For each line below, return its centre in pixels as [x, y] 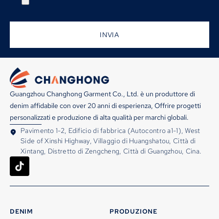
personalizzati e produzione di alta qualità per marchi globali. [99, 117]
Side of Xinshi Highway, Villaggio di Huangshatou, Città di [108, 141]
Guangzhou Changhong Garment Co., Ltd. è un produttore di [102, 94]
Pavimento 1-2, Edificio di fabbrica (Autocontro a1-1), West [110, 130]
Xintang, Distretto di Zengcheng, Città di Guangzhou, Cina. [111, 151]
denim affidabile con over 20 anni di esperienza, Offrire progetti [105, 105]
